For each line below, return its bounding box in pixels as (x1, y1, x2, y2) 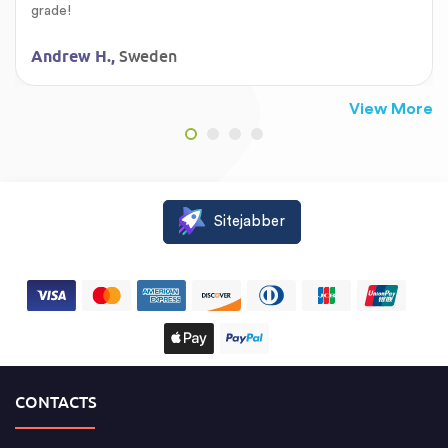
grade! (31, 4, 71, 18)
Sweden (119, 46, 177, 66)
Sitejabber (214, 213, 285, 229)
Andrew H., (31, 47, 119, 66)
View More (349, 101, 433, 117)
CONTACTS (15, 392, 97, 412)
